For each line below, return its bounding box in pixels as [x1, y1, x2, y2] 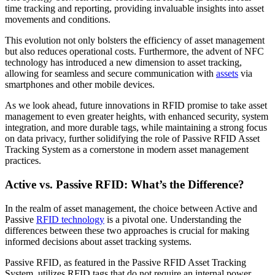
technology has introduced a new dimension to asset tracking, [5, 57, 242, 68]
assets [216, 68, 238, 79]
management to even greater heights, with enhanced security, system [5, 111, 268, 122]
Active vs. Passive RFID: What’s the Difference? [5, 177, 244, 191]
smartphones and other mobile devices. [5, 79, 157, 90]
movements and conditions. [5, 14, 113, 25]
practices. [5, 155, 41, 166]
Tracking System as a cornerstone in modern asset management [5, 144, 249, 155]
